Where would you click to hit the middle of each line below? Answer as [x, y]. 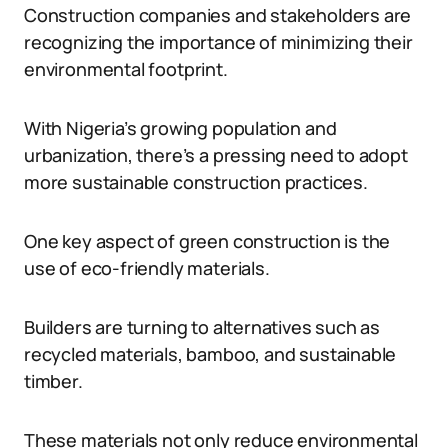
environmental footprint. [126, 69]
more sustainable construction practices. [196, 182]
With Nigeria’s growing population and [180, 128]
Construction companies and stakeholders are [218, 15]
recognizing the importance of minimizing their [218, 42]
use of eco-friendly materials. [147, 268]
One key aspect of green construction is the [207, 241]
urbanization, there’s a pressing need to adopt [216, 155]
